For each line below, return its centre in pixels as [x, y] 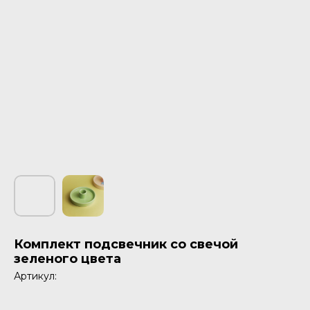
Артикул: [35, 276]
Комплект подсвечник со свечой [126, 244]
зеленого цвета [67, 259]
